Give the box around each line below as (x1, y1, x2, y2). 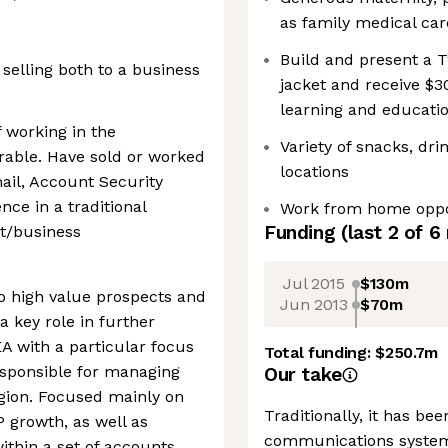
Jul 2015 (283, 273, 345, 293)
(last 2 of (340, 221, 429, 244)
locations (280, 162, 349, 181)
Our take (264, 363, 342, 386)
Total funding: (264, 343, 376, 362)
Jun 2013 (280, 294, 348, 314)
